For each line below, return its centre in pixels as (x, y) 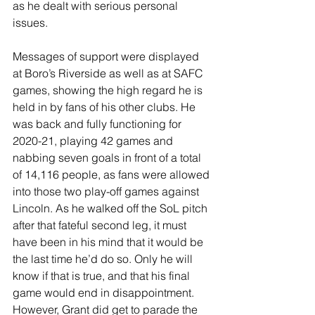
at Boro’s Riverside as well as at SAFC (109, 73)
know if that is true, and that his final (103, 275)
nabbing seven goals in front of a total (108, 157)
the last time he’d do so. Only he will (104, 258)
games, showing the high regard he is (109, 90)
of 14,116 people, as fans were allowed (112, 174)
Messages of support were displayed (107, 56)
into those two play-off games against (107, 191)
